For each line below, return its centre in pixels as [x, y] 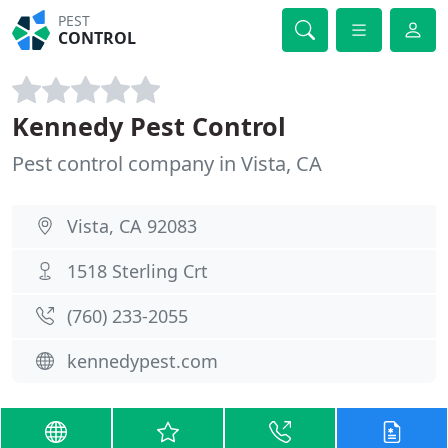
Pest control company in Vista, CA [167, 163]
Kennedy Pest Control [149, 126]
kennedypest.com [142, 361]
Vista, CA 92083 [132, 226]
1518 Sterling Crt [137, 271]
